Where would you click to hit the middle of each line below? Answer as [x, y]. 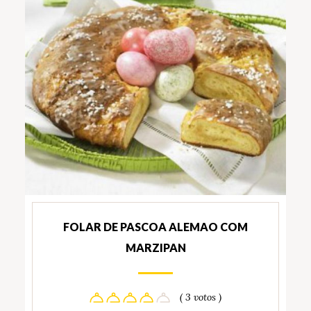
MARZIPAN [155, 248]
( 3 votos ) [201, 297]
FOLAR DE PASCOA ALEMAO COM [155, 227]
